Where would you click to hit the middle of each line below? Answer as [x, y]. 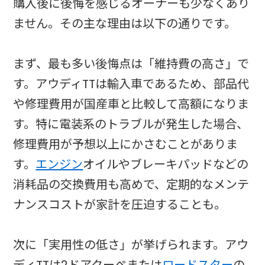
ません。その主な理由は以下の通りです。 [125, 24]
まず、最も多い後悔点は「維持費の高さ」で [131, 64]
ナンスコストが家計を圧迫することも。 [120, 205]
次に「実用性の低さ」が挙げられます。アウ [131, 245]
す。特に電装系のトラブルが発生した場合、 [131, 125]
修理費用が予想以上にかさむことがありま [126, 145]
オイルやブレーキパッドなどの [166, 165]
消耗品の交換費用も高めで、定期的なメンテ [131, 185]
